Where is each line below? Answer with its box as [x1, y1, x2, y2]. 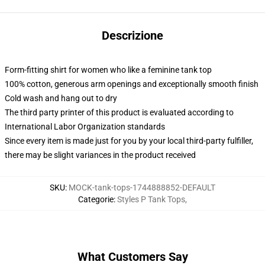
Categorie [78, 195, 114, 204]
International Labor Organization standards [5, 122, 165, 131]
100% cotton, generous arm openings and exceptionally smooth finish [5, 79, 258, 89]
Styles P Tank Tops [117, 195, 185, 204]
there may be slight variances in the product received [5, 150, 196, 160]
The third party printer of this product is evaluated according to [5, 108, 234, 117]
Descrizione [102, 28, 163, 43]
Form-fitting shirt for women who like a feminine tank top [5, 65, 212, 75]
